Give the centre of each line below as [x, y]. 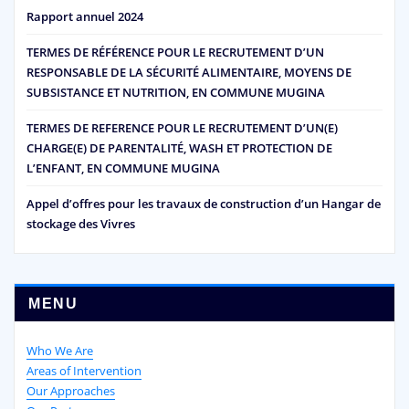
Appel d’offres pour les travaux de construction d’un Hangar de [204, 204]
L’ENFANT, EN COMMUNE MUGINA [123, 168]
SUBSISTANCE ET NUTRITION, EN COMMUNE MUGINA [176, 92]
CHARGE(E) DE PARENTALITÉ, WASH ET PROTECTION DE [179, 148]
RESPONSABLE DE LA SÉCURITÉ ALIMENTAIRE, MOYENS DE [189, 72]
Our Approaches [71, 390]
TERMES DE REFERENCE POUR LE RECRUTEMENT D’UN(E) [182, 128]
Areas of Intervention [84, 370]
